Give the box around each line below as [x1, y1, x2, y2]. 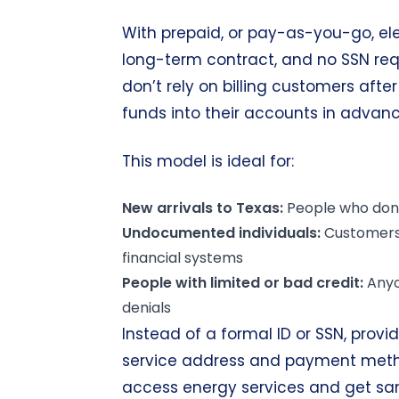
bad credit [283, 273, 360, 293]
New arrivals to [122, 198, 236, 218]
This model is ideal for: [122, 151, 294, 172]
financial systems [122, 248, 243, 268]
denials [122, 297, 171, 318]
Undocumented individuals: [122, 223, 321, 243]
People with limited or [122, 273, 283, 293]
